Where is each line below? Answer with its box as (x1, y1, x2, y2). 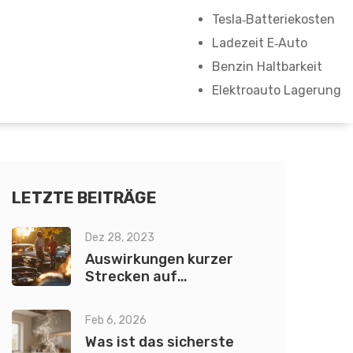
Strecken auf (85, 268, 177, 285)
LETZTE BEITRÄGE (12, 188, 157, 207)
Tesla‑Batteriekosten (212, 12, 335, 27)
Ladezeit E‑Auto (212, 35, 307, 50)
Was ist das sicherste (85, 333, 234, 351)
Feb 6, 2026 (85, 314, 147, 327)
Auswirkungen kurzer (85, 251, 233, 268)
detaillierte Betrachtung (85, 303, 258, 320)
